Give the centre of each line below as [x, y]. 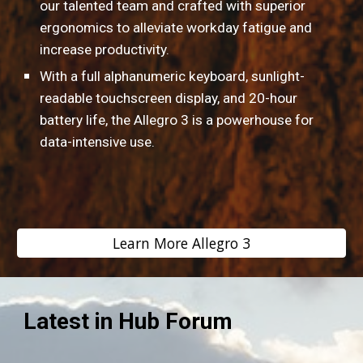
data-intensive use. [98, 142]
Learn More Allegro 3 [181, 243]
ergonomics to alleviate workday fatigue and [176, 28]
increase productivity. [105, 50]
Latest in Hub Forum [128, 321]
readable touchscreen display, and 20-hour [169, 98]
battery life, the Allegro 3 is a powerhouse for [177, 120]
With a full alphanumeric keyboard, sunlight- [173, 77]
